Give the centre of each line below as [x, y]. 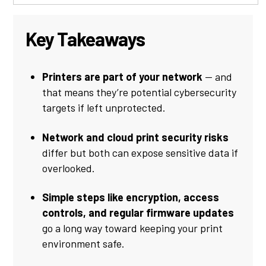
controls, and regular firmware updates [138, 213]
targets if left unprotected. [104, 108]
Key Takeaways [85, 39]
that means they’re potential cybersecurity [140, 92]
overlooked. [69, 168]
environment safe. [84, 243]
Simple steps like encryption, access [131, 197]
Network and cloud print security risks [136, 137]
